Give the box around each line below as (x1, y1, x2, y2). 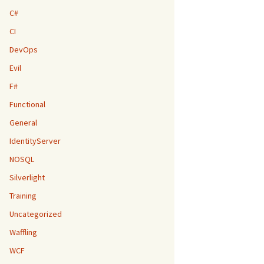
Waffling (9, 227, 37, 237)
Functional (9, 99, 45, 110)
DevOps (9, 44, 38, 55)
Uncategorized (9, 209, 62, 219)
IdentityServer (9, 136, 61, 146)
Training (9, 190, 37, 201)
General (9, 117, 37, 128)
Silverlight (9, 172, 45, 183)
